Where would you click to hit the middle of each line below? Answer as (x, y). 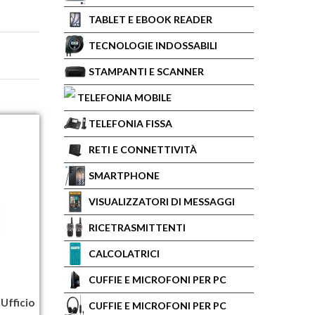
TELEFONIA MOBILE (124, 97)
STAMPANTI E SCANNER (146, 71)
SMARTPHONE (124, 175)
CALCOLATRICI (124, 253)
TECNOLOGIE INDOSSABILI (153, 45)
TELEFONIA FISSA (130, 123)
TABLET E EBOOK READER (150, 19)
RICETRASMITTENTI (137, 227)
